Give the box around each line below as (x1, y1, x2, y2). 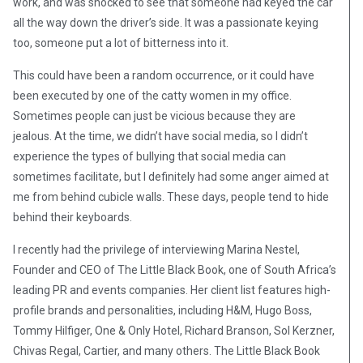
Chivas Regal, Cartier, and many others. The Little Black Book (13, 344, 320, 358)
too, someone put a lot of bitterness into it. (13, 36, 228, 50)
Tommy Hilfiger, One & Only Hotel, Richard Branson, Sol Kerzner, (13, 324, 335, 338)
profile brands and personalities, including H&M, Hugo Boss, (13, 304, 312, 318)
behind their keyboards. (13, 211, 132, 224)
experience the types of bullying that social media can (13, 150, 286, 164)
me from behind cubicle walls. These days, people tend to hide (13, 190, 329, 204)
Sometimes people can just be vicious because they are (13, 109, 296, 123)
